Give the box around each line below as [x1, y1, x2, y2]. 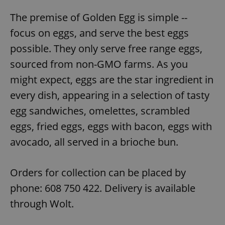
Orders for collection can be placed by [10, 165, 186, 179]
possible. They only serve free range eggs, [10, 41, 202, 55]
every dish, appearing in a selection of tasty [10, 88, 209, 102]
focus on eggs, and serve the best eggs [10, 26, 189, 40]
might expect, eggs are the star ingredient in [10, 72, 213, 86]
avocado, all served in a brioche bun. [10, 135, 178, 149]
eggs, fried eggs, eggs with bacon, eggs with [10, 119, 212, 133]
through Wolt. [10, 196, 74, 210]
